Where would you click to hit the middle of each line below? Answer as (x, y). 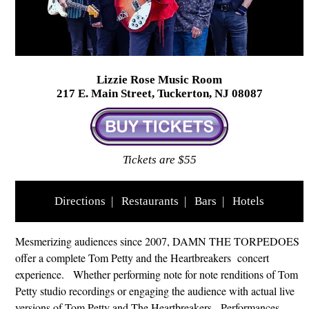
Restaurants (150, 201)
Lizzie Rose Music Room (159, 79)
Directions (80, 201)
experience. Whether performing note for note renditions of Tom (157, 274)
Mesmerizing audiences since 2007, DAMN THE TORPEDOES (159, 241)
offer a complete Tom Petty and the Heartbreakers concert (142, 257)
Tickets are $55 (159, 159)
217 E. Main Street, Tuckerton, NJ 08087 (159, 93)
